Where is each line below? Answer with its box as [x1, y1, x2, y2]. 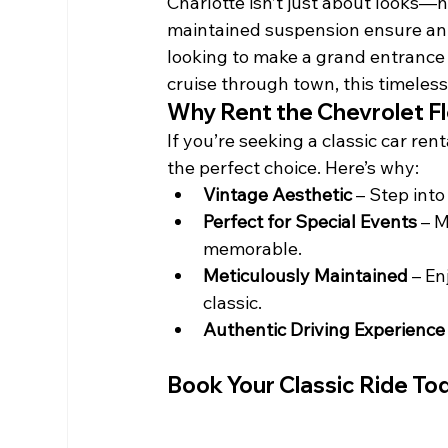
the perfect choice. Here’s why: [167, 155, 420, 179]
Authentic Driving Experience [203, 317, 446, 341]
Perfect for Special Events [203, 209, 418, 233]
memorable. [203, 236, 303, 260]
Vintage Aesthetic [203, 182, 353, 206]
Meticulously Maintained [203, 263, 409, 287]
